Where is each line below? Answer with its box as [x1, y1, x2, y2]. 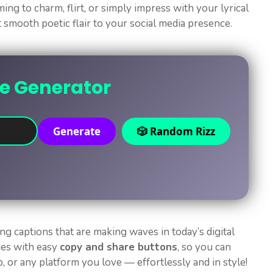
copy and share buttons [60, 240, 177, 255]
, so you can [177, 240, 231, 255]
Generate [53, 124, 101, 138]
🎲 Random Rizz [137, 124, 215, 138]
